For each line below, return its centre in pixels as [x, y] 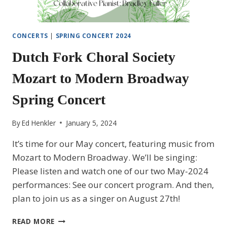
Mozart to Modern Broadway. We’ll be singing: [105, 157]
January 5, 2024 [91, 123]
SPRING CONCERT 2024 [93, 36]
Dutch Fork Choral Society [94, 57]
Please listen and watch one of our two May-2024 [110, 171]
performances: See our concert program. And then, [113, 184]
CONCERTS [30, 36]
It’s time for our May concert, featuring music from [113, 143]
